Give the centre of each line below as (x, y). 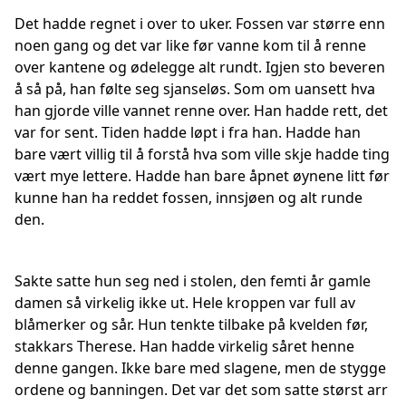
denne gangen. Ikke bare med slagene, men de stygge (200, 368)
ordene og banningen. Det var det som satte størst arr (201, 390)
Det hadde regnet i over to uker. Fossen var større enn (200, 24)
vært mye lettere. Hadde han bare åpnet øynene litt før (202, 176)
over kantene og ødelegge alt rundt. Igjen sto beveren (200, 67)
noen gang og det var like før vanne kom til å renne (190, 45)
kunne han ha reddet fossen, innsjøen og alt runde (188, 198)
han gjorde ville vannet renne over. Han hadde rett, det (201, 111)
